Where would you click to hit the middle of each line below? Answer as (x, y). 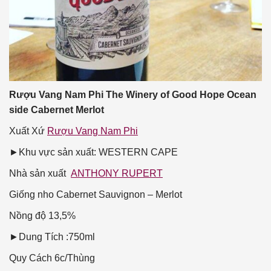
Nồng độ (28, 216)
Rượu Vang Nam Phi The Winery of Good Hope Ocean (133, 95)
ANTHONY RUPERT (117, 174)
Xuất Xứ (27, 131)
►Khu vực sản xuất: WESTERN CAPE (93, 152)
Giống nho (31, 195)
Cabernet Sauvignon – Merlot (119, 195)
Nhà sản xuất (38, 174)
